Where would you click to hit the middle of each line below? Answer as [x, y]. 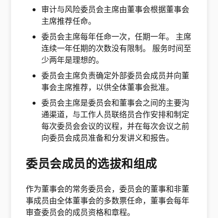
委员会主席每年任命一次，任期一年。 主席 [117, 36]
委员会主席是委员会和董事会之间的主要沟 [116, 103]
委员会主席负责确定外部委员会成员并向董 [116, 75]
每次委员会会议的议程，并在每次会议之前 [116, 126]
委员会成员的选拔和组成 [91, 163]
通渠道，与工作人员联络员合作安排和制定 [116, 114]
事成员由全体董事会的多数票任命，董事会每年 [108, 200]
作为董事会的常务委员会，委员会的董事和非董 [108, 189]
